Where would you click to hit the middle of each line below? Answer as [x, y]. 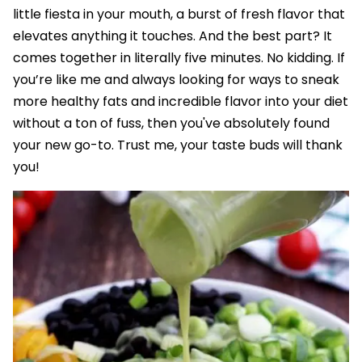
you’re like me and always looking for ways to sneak [176, 80]
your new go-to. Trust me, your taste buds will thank [178, 145]
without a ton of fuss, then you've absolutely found [171, 124]
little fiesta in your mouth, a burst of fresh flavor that [179, 15]
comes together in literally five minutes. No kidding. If [179, 58]
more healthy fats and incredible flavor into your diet [181, 102]
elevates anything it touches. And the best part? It [173, 36]
